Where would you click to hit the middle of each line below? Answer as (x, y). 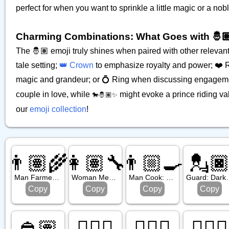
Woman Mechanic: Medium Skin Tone (112, 178)
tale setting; (38, 65)
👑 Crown (76, 65)
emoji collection (58, 109)
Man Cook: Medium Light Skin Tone (169, 178)
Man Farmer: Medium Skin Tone (56, 178)
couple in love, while (54, 94)
